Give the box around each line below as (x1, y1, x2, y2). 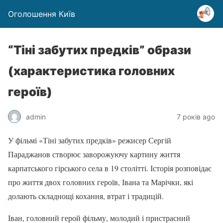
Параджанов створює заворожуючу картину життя (8, 149, 180, 159)
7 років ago (177, 112, 215, 121)
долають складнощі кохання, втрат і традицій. (8, 191, 164, 201)
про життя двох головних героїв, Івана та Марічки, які (8, 177, 193, 187)
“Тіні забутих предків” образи (8, 43, 191, 57)
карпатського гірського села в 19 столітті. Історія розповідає (8, 163, 212, 173)
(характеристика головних (8, 64, 175, 78)
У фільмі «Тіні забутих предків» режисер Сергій (8, 135, 171, 145)
